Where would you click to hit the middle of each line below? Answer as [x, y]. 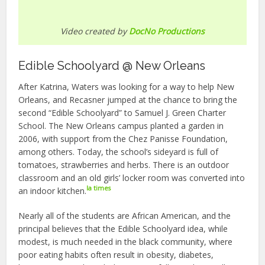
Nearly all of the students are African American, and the [125, 215]
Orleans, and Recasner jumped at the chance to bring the [128, 99]
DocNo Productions [167, 31]
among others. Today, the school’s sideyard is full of [119, 151]
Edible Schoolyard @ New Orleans [112, 65]
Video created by [95, 31]
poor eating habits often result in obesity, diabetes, [116, 254]
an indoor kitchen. [53, 190]
